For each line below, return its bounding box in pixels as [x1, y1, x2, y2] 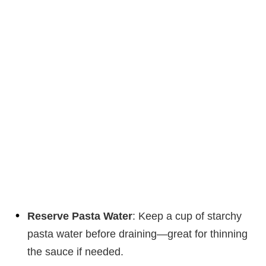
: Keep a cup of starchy [132, 210, 242, 223]
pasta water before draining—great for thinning [27, 228, 248, 240]
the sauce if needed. [27, 246, 123, 258]
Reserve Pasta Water [27, 210, 132, 223]
